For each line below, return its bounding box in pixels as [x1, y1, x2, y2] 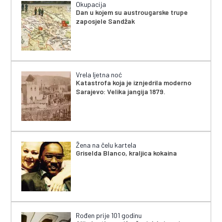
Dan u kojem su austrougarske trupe [76, 7, 188, 16]
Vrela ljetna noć [76, 70, 122, 79]
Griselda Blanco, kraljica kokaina [76, 148, 177, 157]
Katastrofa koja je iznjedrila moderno [76, 78, 192, 87]
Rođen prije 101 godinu [76, 211, 142, 220]
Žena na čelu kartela [76, 140, 137, 149]
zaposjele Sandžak [76, 16, 135, 25]
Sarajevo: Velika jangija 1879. [76, 87, 166, 96]
